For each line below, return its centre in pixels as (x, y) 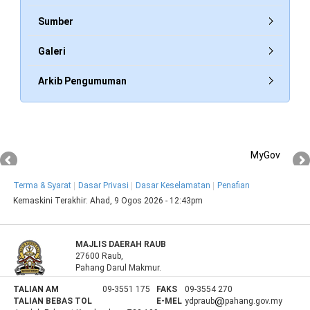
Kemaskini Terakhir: (52, 201)
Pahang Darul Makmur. (119, 268)
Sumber (56, 22)
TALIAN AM (36, 290)
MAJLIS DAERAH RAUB (121, 245)
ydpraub (200, 301)
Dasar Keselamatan (173, 186)
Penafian (234, 186)
